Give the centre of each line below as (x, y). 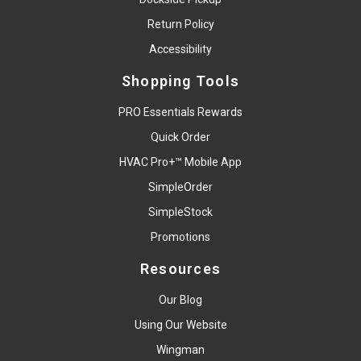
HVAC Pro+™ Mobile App (180, 162)
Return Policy (180, 25)
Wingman (180, 350)
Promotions (180, 237)
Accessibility (180, 50)
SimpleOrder (180, 187)
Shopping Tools (180, 81)
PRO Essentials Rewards (180, 112)
